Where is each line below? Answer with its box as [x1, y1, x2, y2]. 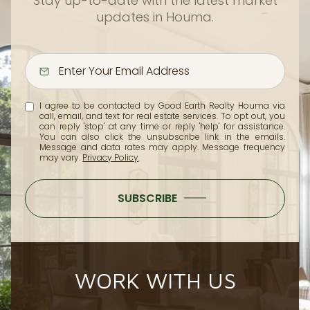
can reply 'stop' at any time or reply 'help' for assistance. [39, 120, 285, 132]
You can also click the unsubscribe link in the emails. [39, 130, 285, 143]
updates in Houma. [96, 8, 214, 26]
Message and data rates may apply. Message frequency [39, 140, 285, 153]
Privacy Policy [82, 151, 139, 163]
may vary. [39, 151, 83, 163]
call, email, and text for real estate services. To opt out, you [39, 109, 285, 122]
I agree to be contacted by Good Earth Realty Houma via [39, 99, 285, 111]
